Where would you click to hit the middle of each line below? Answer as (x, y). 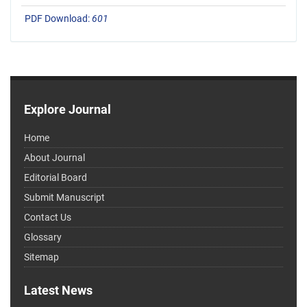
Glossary (43, 237)
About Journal (54, 158)
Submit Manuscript (64, 198)
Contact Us (48, 218)
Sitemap (41, 257)
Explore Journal (67, 110)
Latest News (58, 291)
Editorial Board (56, 178)
